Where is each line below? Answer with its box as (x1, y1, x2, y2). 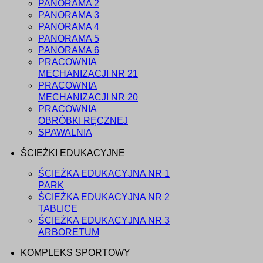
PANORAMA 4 (38, 22, 99, 32)
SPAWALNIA (38, 127, 92, 138)
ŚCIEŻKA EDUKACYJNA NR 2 (38, 192, 170, 203)
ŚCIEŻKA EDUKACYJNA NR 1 (38, 168, 170, 179)
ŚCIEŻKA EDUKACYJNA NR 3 (38, 215, 170, 226)
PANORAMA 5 (38, 33, 99, 44)
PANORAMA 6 (38, 45, 99, 56)
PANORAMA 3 (38, 10, 99, 21)
